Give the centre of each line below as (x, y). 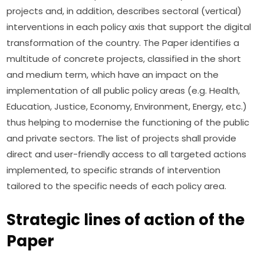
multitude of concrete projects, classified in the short (124, 58)
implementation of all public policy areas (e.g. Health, (123, 90)
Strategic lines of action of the (126, 220)
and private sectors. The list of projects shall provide (122, 138)
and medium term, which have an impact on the (113, 74)
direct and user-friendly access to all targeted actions (127, 154)
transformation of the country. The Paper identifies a (123, 42)
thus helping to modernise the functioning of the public (128, 122)
